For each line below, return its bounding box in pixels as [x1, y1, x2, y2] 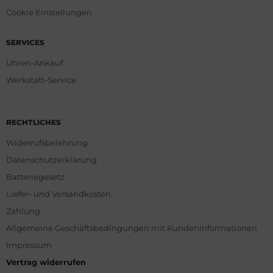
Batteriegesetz [6, 171, 65, 182]
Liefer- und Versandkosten [6, 188, 111, 199]
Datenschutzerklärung [6, 154, 97, 165]
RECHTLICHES [6, 117, 61, 127]
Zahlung [6, 205, 40, 216]
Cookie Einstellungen [6, 7, 92, 17]
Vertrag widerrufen [6, 257, 86, 267]
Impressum [6, 239, 52, 250]
